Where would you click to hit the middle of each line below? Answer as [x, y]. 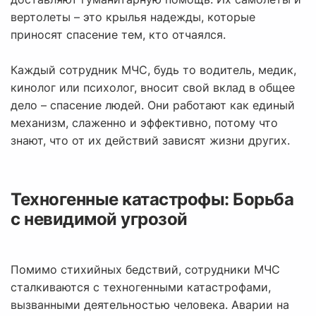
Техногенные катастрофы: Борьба [152, 200]
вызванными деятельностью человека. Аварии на [150, 305]
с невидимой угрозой [99, 219]
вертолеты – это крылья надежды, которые [133, 17]
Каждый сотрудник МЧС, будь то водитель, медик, [153, 70]
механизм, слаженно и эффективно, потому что [144, 123]
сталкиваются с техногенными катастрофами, [141, 287]
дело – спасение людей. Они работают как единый [153, 105]
